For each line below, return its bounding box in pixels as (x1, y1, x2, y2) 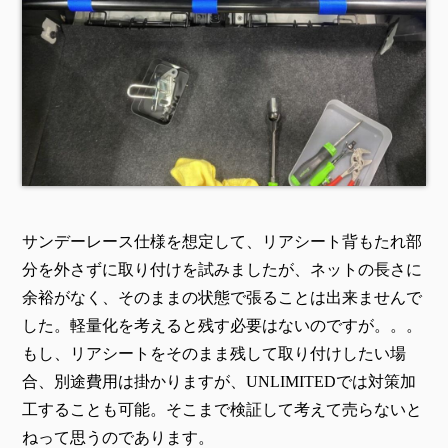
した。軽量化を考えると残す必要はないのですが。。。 (22, 317, 422, 335)
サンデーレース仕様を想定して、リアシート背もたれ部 (22, 233, 422, 251)
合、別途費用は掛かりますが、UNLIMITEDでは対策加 (22, 373, 416, 391)
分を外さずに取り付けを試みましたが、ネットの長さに (22, 261, 422, 279)
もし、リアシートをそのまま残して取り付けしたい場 (22, 345, 406, 363)
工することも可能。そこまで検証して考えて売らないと (22, 401, 422, 419)
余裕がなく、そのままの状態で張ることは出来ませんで (22, 289, 422, 307)
